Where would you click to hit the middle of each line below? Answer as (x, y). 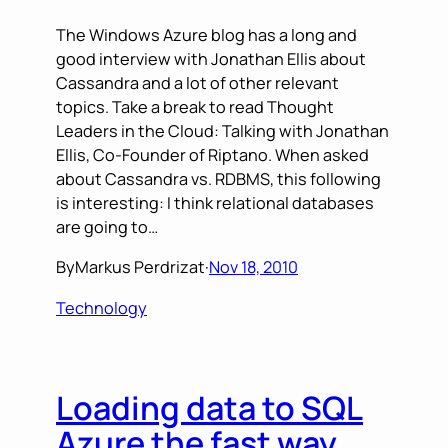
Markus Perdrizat (140, 267)
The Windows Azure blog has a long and (206, 35)
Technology (101, 307)
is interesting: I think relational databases (215, 203)
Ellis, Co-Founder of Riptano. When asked (212, 155)
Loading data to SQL (209, 408)
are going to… (107, 227)
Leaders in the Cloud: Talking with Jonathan (222, 131)
